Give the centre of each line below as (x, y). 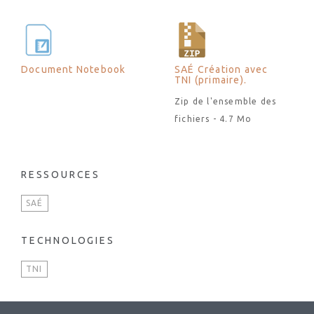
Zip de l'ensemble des (226, 101)
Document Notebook (74, 69)
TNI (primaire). (211, 80)
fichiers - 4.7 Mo (213, 119)
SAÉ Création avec (221, 69)
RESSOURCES (61, 175)
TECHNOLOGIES (68, 240)
